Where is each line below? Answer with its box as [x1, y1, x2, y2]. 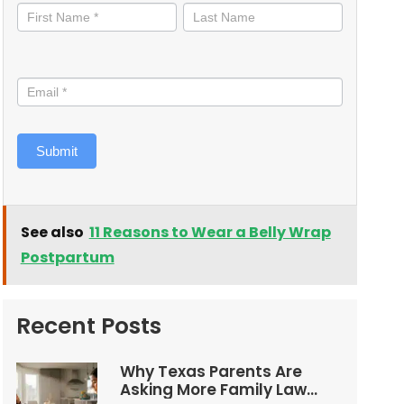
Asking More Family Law [119, 379, 307, 400]
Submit [35, 143, 78, 159]
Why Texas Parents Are [119, 361, 302, 382]
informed [15, 4, 72, 19]
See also [20, 222, 84, 243]
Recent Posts [15, 310, 161, 342]
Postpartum [20, 247, 115, 268]
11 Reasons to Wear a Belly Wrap [88, 222, 331, 243]
